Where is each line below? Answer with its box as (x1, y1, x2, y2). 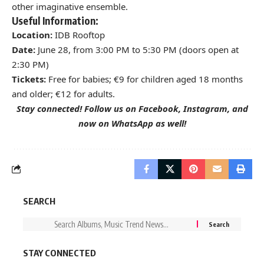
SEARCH (23, 195, 55, 206)
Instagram (183, 102, 227, 114)
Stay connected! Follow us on (16, 102, 138, 114)
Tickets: (12, 72, 46, 85)
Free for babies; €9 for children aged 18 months (46, 72, 243, 85)
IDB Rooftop (52, 28, 105, 41)
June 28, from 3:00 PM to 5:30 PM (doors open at (35, 43, 239, 55)
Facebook (138, 102, 179, 114)
